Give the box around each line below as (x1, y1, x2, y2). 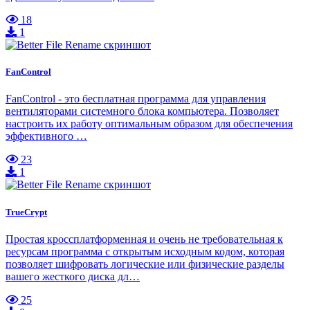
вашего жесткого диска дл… (6, 270, 140, 282)
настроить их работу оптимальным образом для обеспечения (6, 118, 293, 130)
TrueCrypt (6, 206, 47, 217)
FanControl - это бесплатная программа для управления (6, 93, 266, 105)
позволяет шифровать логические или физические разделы (6, 257, 284, 270)
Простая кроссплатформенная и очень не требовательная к (6, 232, 283, 245)
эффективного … (6, 130, 87, 143)
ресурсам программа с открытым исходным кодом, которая (6, 245, 284, 257)
